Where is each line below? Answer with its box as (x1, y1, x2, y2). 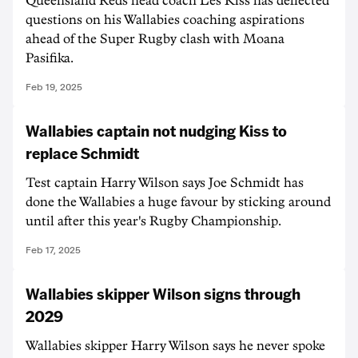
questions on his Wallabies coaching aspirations (26, 14, 304, 26)
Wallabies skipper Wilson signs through (26, 283, 300, 304)
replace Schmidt (26, 142, 139, 163)
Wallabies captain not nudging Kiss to (26, 120, 287, 141)
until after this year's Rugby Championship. (26, 215, 281, 228)
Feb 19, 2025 (26, 82, 82, 93)
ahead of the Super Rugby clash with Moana (26, 33, 284, 46)
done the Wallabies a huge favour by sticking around (26, 196, 331, 209)
